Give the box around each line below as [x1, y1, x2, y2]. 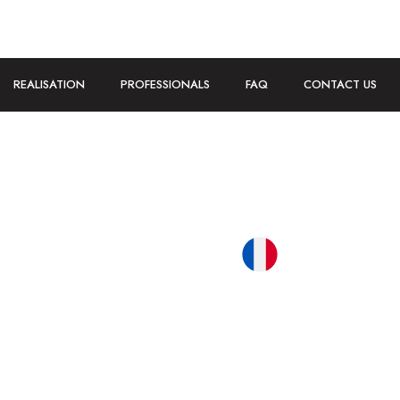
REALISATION [13, 76, 86, 93]
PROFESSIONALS [121, 76, 211, 93]
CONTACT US [304, 76, 378, 93]
